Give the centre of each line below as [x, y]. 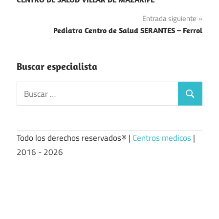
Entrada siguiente [169, 19]
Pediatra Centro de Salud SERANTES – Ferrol [128, 31]
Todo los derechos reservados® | [75, 138]
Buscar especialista [57, 66]
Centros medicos [162, 138]
